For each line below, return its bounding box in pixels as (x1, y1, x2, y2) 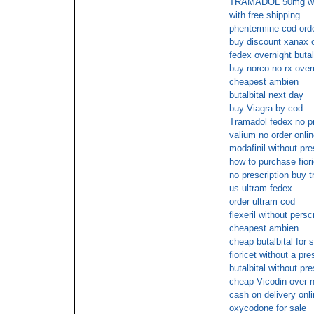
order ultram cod (229, 196, 295, 207)
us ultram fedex (229, 183, 292, 193)
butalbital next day (229, 90, 303, 100)
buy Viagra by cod (229, 103, 303, 114)
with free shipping (229, 10, 300, 20)
